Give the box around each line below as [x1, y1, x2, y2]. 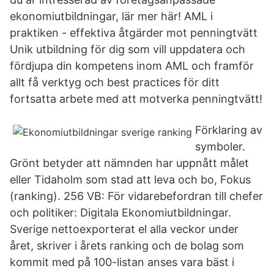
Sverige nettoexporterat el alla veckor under [10, 223, 239, 235]
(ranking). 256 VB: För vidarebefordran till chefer [10, 190, 263, 202]
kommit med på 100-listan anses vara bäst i [10, 256, 234, 268]
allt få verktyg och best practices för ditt [10, 76, 220, 89]
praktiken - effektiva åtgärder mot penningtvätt [10, 26, 257, 39]
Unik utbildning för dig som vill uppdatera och [10, 43, 245, 56]
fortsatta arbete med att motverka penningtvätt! [10, 92, 262, 105]
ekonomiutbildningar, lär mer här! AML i [10, 10, 213, 23]
